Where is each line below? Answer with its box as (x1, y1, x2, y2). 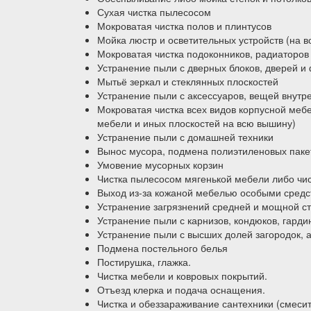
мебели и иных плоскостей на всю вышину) (97, 115, 296, 130)
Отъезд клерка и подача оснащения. (97, 282, 265, 296)
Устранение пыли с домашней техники (97, 129, 274, 144)
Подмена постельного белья (97, 240, 228, 255)
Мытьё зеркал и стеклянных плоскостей (97, 74, 278, 88)
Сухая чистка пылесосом (97, 4, 211, 19)
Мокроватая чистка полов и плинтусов (97, 18, 271, 33)
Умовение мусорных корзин (97, 157, 224, 171)
